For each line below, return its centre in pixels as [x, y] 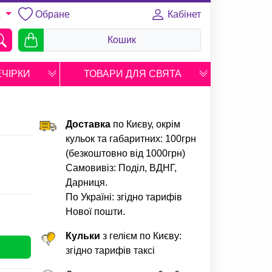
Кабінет [183, 14]
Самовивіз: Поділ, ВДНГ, [121, 168]
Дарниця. [86, 182]
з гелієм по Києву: [141, 236]
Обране [52, 14]
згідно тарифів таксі [110, 250]
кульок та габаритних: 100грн [131, 139]
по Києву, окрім [145, 124]
